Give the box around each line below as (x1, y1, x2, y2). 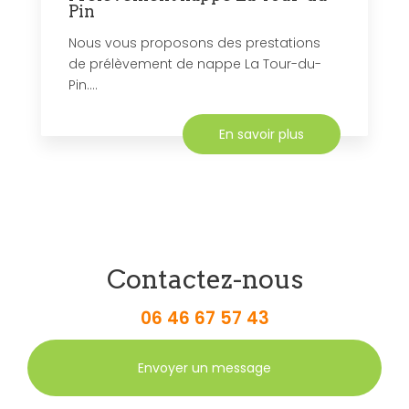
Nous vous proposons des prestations (68, 33, 320, 52)
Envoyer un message (138, 358, 271, 377)
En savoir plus (219, 124, 304, 143)
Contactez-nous (106, 263, 303, 295)
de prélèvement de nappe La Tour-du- (68, 54, 321, 73)
